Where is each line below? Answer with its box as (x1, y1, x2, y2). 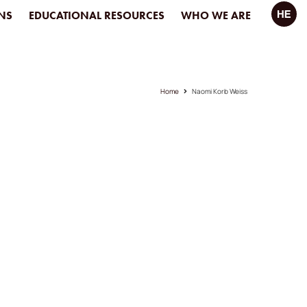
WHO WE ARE (181, 9, 251, 22)
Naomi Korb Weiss (192, 86, 247, 96)
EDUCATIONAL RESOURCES (29, 9, 165, 22)
